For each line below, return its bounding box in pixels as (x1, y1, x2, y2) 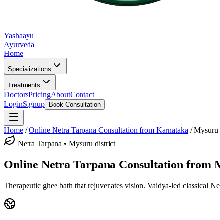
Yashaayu (4, 31, 34, 40)
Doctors (4, 90, 28, 99)
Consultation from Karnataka (96, 126, 188, 134)
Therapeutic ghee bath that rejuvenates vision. (4, 181, 145, 190)
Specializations (8, 65, 51, 73)
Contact (70, 90, 94, 99)
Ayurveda (4, 40, 34, 49)
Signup (23, 100, 45, 108)
